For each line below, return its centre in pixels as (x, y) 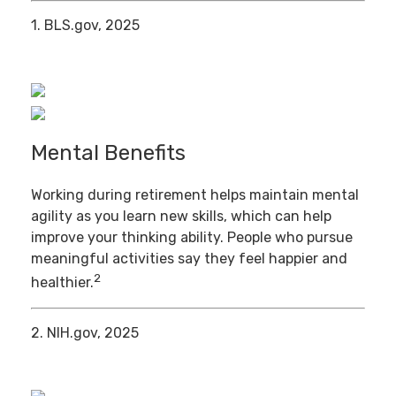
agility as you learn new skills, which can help (181, 217)
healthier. (62, 283)
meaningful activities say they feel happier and (189, 259)
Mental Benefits (108, 152)
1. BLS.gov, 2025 (85, 26)
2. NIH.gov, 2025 (85, 332)
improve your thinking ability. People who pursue (192, 238)
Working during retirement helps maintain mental (195, 195)
